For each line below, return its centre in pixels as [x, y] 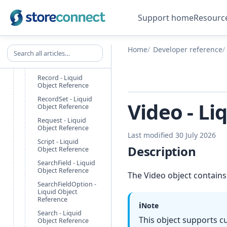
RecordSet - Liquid [65, 99]
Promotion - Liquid [66, 28]
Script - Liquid [58, 142]
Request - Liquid [62, 120]
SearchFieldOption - [67, 184]
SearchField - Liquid [66, 163]
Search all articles [37, 49]
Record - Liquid [60, 78]
